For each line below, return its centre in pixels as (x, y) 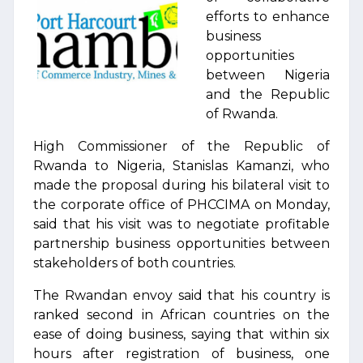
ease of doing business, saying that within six (181, 334)
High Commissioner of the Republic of (181, 146)
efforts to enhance (268, 17)
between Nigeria (268, 75)
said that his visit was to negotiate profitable (181, 224)
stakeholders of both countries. (135, 263)
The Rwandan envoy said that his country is (181, 295)
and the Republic (268, 94)
